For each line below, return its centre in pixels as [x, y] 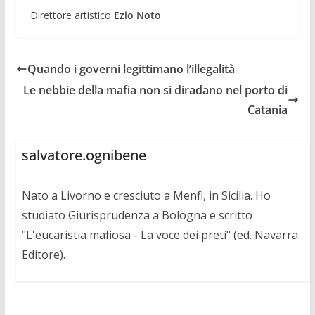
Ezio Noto [137, 15]
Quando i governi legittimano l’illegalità [131, 69]
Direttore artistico [72, 15]
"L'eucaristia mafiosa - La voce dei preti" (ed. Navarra [160, 234]
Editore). [43, 254]
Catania [268, 109]
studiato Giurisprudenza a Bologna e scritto [137, 215]
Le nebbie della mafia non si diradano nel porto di [156, 90]
